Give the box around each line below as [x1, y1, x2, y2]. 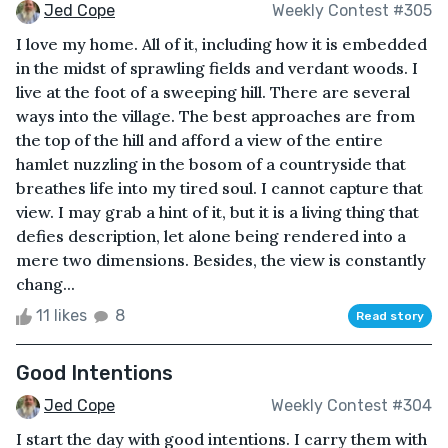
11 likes [32, 305, 91, 325]
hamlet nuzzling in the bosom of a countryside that [16, 153, 406, 174]
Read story [356, 308, 424, 323]
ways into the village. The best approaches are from [16, 105, 415, 126]
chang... [16, 273, 75, 294]
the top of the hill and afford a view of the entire [16, 129, 383, 150]
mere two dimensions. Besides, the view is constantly [16, 249, 426, 270]
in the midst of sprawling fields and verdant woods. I [16, 57, 418, 78]
